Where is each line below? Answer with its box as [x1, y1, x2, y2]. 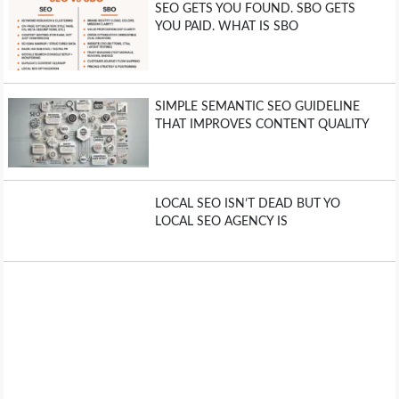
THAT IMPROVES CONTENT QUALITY [154, 118, 370, 131]
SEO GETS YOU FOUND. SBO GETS [154, 3, 355, 16]
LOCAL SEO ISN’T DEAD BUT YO [154, 198, 340, 211]
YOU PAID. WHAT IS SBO [154, 20, 298, 34]
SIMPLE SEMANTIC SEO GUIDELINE [154, 100, 360, 113]
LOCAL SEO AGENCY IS [154, 216, 288, 229]
